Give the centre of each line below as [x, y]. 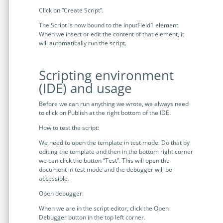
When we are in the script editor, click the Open [104, 209]
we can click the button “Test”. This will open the [104, 161]
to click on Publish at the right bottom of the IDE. [105, 113]
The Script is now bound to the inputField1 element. [109, 25]
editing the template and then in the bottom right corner [116, 152]
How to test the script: [69, 128]
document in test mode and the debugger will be [105, 170]
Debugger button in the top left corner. [92, 218]
